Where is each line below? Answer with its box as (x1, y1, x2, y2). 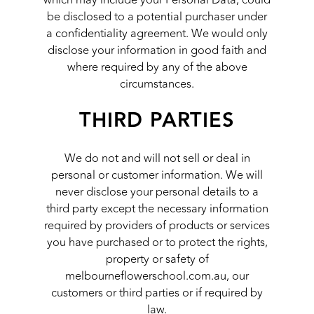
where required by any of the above (67, 57, 247, 76)
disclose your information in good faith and (48, 41, 266, 60)
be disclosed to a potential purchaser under (47, 7, 267, 26)
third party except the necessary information (46, 200, 268, 219)
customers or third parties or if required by (51, 284, 263, 303)
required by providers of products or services (44, 217, 270, 235)
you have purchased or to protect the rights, (46, 233, 268, 252)
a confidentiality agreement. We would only (46, 24, 268, 43)
